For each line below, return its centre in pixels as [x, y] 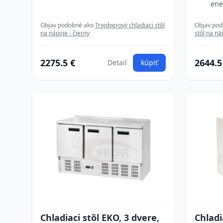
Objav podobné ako [68, 25]
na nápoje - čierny [65, 33]
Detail [117, 62]
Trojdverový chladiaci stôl [130, 25]
